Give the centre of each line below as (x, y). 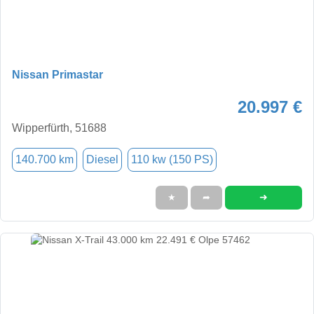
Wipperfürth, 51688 (59, 128)
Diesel (102, 159)
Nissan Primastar (57, 74)
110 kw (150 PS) (172, 159)
